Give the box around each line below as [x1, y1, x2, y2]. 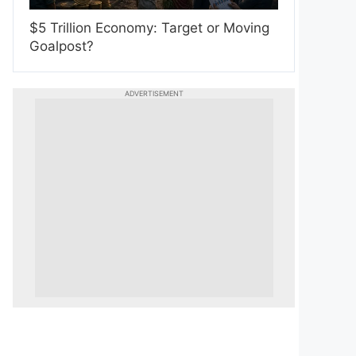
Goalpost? [29, 37, 94, 54]
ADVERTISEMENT [124, 88, 184, 98]
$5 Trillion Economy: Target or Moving [29, 19, 269, 36]
